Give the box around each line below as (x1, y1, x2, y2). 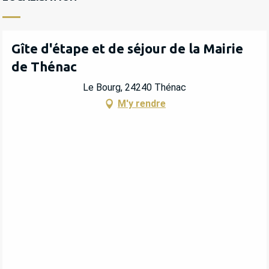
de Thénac (11, 59, 77, 74)
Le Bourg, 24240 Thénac (83, 81, 186, 93)
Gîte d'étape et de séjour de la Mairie (11, 41, 243, 56)
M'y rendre (118, 97, 166, 109)
